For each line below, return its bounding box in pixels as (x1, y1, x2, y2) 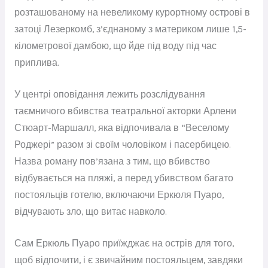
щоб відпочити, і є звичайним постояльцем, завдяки (14, 255, 243, 266)
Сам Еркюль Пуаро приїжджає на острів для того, (14, 238, 234, 249)
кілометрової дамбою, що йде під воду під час (14, 41, 217, 52)
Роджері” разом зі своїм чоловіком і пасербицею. (14, 139, 231, 151)
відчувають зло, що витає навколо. (14, 206, 167, 218)
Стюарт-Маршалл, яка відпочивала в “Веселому (14, 123, 229, 134)
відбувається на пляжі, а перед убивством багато (14, 173, 233, 184)
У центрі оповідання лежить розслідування (14, 89, 205, 100)
